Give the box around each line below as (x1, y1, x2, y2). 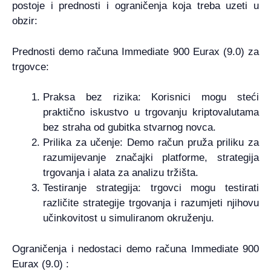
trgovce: (12, 60, 49, 73)
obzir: (12, 15, 38, 27)
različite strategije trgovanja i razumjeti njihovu (43, 197, 259, 209)
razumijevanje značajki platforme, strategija (43, 152, 259, 164)
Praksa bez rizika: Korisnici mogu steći (43, 91, 259, 103)
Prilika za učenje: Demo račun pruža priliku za (43, 137, 259, 149)
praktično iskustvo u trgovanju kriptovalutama (43, 106, 259, 119)
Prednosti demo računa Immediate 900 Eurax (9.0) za (12, 45, 259, 57)
